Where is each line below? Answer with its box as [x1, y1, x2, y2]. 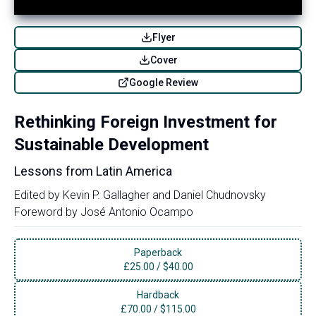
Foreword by [14, 205, 78, 219]
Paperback [134, 246, 182, 258]
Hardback [137, 288, 179, 300]
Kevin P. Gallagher [63, 188, 150, 202]
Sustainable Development [14, 134, 209, 154]
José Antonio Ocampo [80, 205, 193, 219]
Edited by [14, 188, 60, 202]
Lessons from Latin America [14, 163, 172, 178]
